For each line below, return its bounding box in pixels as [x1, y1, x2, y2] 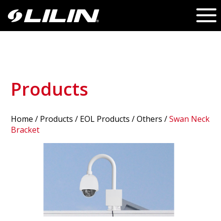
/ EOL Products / [73, 113, 137, 125]
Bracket [11, 124, 40, 136]
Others [137, 113, 163, 125]
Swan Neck [169, 113, 210, 125]
